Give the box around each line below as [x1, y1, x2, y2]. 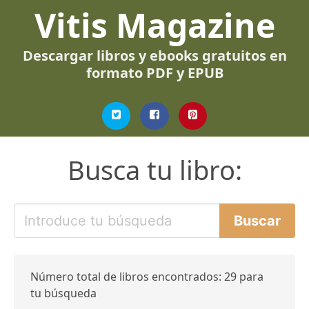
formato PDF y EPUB [86, 63, 223, 82]
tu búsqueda [30, 286, 97, 301]
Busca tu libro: [67, 152, 242, 188]
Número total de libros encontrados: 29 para [30, 269, 263, 284]
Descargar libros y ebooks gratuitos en [22, 46, 287, 65]
